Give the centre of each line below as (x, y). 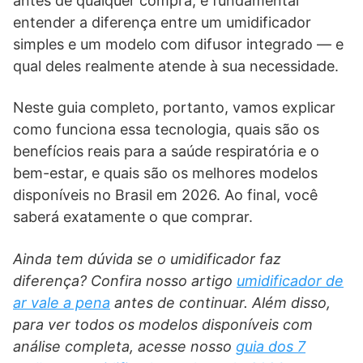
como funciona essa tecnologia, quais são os (166, 129)
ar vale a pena (62, 303)
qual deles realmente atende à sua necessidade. (176, 66)
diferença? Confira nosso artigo (125, 281)
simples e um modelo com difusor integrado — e (178, 44)
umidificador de (290, 281)
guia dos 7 (271, 346)
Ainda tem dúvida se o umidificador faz (147, 259)
